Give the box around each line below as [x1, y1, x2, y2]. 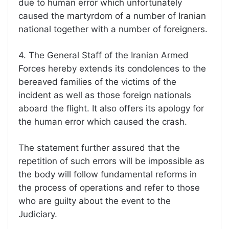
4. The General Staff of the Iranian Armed [18, 50, 189, 60]
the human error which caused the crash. [18, 116, 187, 127]
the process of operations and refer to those [18, 182, 200, 193]
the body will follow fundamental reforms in [18, 169, 197, 179]
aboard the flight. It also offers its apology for [18, 103, 204, 113]
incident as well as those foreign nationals [18, 89, 191, 100]
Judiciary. [18, 209, 57, 219]
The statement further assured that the [18, 142, 180, 153]
